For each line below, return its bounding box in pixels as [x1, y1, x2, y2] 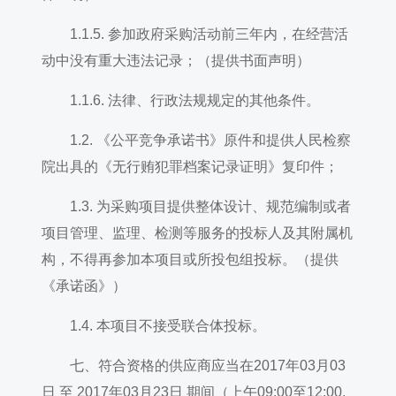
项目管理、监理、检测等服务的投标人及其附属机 [41, 225, 353, 240]
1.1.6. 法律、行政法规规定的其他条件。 [41, 93, 320, 108]
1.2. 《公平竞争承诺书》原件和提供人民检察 [41, 133, 351, 148]
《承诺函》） [41, 278, 126, 293]
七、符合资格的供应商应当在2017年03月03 [41, 358, 346, 373]
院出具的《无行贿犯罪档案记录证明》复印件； [41, 159, 339, 174]
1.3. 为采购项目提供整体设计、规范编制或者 [41, 199, 351, 214]
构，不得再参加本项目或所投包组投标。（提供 [41, 252, 339, 267]
